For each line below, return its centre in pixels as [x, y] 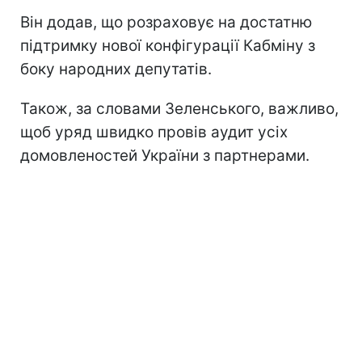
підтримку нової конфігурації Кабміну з [168, 45]
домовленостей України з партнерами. [165, 155]
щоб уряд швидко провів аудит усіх [154, 132]
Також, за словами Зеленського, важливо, [179, 108]
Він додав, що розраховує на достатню [166, 22]
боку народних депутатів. [116, 69]
